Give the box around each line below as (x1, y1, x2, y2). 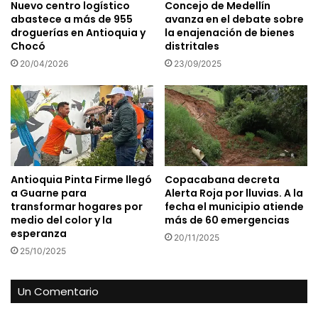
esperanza (11, 226, 67, 241)
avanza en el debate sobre (165, 12, 304, 27)
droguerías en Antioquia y (11, 26, 146, 40)
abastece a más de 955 (11, 12, 133, 27)
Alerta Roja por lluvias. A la (165, 185, 303, 200)
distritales (165, 39, 219, 54)
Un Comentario (18, 283, 99, 299)
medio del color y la (11, 212, 112, 227)
